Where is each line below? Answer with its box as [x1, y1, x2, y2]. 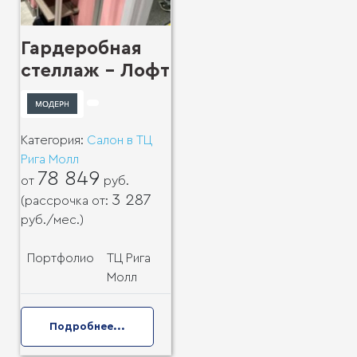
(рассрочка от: [21, 194, 112, 207]
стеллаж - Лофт [21, 61, 170, 81]
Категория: [21, 133, 87, 147]
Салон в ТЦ [87, 133, 152, 147]
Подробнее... [49, 320, 125, 332]
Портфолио [27, 251, 94, 265]
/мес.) [46, 213, 84, 226]
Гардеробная [21, 39, 142, 59]
